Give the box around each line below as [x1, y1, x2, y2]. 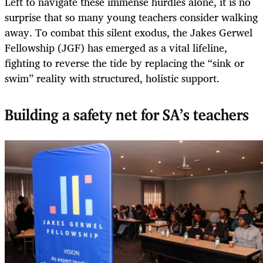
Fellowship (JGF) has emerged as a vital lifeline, [5, 38, 227, 56]
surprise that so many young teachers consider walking [5, 8, 258, 26]
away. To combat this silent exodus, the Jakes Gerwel [5, 23, 252, 41]
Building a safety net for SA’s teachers [5, 108, 249, 124]
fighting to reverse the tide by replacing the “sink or [5, 53, 244, 72]
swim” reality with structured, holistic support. [5, 69, 220, 87]
